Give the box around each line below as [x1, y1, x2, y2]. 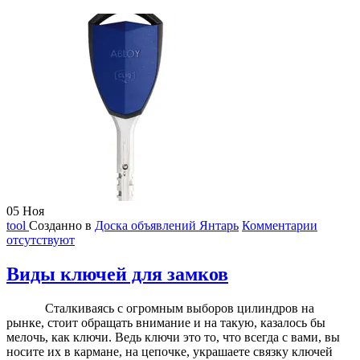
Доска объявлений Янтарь [95, 219, 239, 233]
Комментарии [242, 219, 317, 233]
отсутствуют [6, 233, 75, 247]
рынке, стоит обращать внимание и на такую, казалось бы [6, 316, 325, 330]
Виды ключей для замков [6, 264, 228, 285]
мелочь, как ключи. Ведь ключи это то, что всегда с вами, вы [6, 330, 340, 345]
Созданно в [29, 219, 95, 233]
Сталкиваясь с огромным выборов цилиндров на [6, 301, 314, 316]
